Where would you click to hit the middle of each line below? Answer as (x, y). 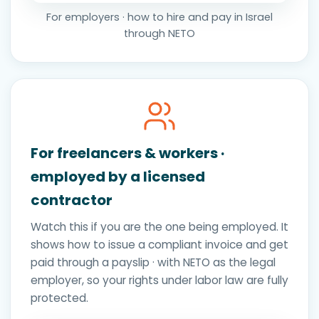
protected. (59, 298)
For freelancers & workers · (127, 153)
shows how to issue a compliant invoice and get (159, 244)
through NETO (159, 33)
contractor (72, 200)
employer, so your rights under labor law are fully (159, 280)
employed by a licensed (118, 176)
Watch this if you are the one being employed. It (159, 226)
